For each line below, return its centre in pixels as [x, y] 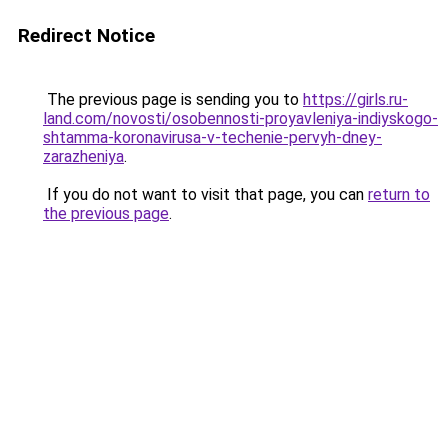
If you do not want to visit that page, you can [205, 194]
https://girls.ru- [355, 99]
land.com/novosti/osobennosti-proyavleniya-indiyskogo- [240, 118]
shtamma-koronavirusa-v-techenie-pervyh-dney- [212, 137]
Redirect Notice [86, 35]
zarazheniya [83, 156]
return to [399, 194]
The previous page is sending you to [173, 99]
